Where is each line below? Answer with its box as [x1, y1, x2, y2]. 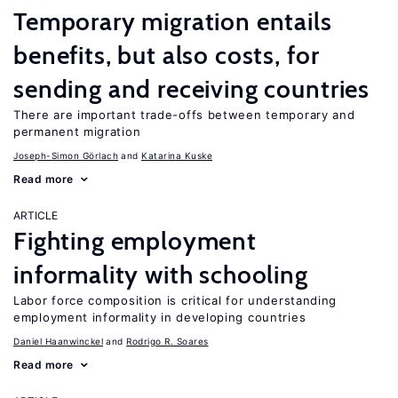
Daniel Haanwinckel [13, 336, 103, 346]
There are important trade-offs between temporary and [13, 107, 355, 122]
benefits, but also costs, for [13, 40, 320, 70]
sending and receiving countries [13, 74, 370, 104]
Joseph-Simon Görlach [13, 150, 118, 161]
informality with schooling [13, 259, 308, 290]
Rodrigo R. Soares [126, 336, 209, 346]
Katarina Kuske [141, 150, 212, 161]
